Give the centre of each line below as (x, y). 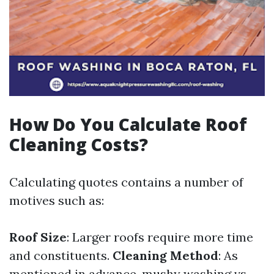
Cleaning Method (165, 255)
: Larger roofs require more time (160, 237)
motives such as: (57, 200)
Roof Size (38, 237)
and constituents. (61, 255)
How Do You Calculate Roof (128, 124)
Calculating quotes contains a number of (126, 182)
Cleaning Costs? (79, 144)
